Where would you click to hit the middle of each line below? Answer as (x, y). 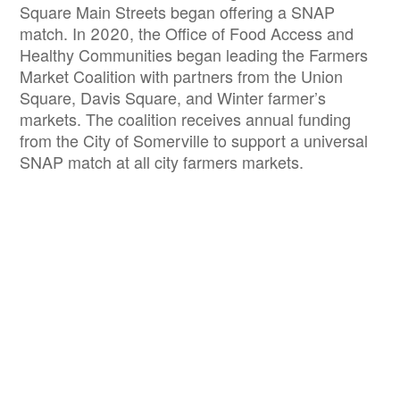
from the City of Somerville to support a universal (194, 140)
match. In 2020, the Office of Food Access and (187, 33)
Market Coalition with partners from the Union (181, 75)
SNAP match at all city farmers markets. (164, 161)
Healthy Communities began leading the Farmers (194, 54)
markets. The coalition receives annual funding (185, 118)
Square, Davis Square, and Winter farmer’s (173, 97)
